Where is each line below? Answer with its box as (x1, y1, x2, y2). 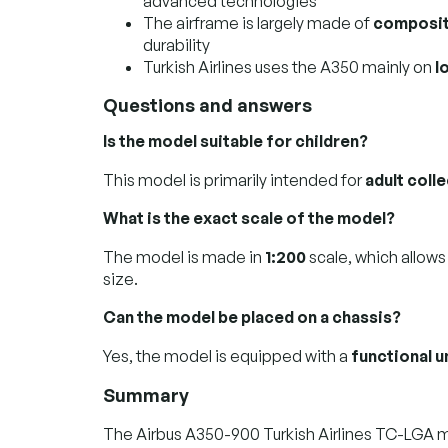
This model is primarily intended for (103, 169, 365, 190)
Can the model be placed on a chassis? (103, 306, 401, 327)
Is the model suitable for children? (103, 130, 368, 151)
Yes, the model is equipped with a (103, 345, 351, 366)
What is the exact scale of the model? (103, 207, 395, 228)
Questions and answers (103, 93, 312, 116)
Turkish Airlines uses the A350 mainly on (143, 56, 435, 77)
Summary (103, 383, 189, 406)
